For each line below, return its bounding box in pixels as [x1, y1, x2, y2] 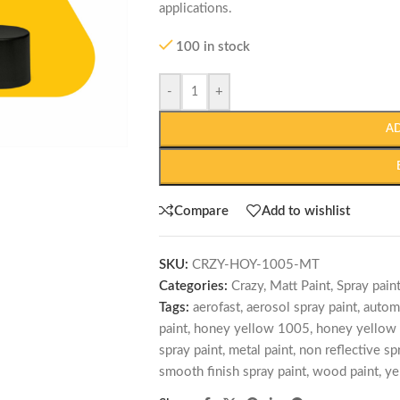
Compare [173, 204, 229, 218]
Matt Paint [269, 279, 330, 293]
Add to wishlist [261, 204, 350, 218]
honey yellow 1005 [193, 322, 310, 336]
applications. [158, 2, 232, 15]
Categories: [158, 279, 228, 293]
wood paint [312, 365, 379, 379]
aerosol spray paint [246, 301, 357, 314]
